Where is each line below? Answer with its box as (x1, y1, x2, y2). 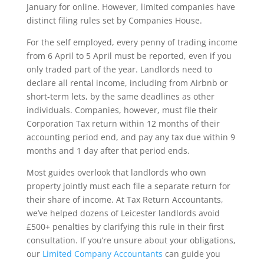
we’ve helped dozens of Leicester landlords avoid (26, 207, 220, 219)
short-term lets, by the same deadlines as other (26, 91, 214, 103)
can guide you (162, 248, 220, 260)
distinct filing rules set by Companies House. (26, 15, 202, 27)
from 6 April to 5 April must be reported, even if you (26, 50, 232, 62)
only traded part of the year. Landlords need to (26, 64, 212, 75)
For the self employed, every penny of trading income (26, 37, 237, 48)
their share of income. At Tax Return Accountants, (26, 194, 223, 206)
